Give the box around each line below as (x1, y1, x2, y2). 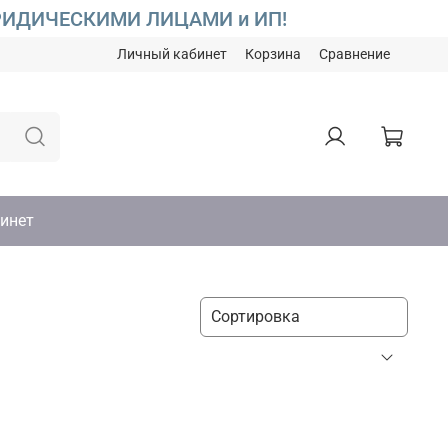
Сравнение (319, 46, 390, 64)
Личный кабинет (117, 46, 227, 64)
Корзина (245, 46, 301, 64)
